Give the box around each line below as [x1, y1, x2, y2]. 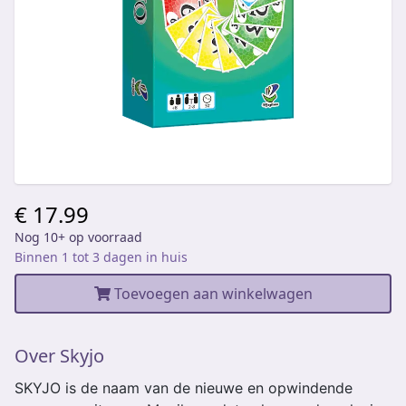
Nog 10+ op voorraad [14, 228, 142, 246]
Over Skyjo [14, 343, 104, 368]
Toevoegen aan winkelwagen [110, 284, 313, 304]
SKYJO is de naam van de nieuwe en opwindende [14, 379, 353, 397]
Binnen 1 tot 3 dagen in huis [14, 248, 188, 266]
